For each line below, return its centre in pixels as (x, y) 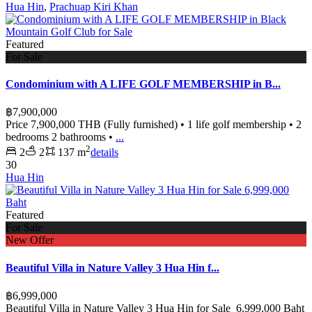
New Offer (30, 240)
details (104, 153)
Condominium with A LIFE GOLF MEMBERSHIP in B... (143, 84)
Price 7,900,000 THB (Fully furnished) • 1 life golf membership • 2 (154, 125)
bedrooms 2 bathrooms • (61, 137)
